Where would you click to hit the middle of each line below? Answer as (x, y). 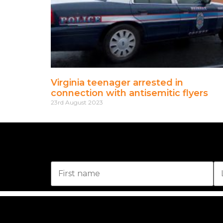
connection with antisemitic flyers (131, 93)
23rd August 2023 (77, 102)
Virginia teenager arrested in (117, 82)
